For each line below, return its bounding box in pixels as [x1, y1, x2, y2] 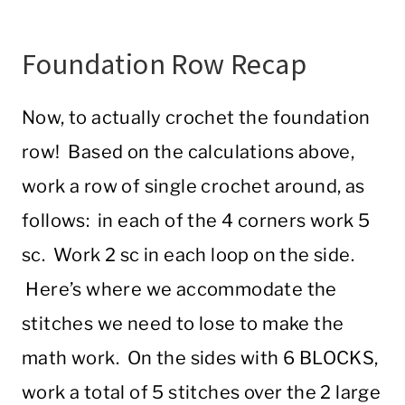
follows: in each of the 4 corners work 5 [22, 210, 371, 232]
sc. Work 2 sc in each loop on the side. [22, 244, 354, 267]
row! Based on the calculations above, [22, 141, 355, 164]
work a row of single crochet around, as [22, 175, 365, 198]
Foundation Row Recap [22, 46, 306, 83]
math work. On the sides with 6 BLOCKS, [22, 347, 379, 370]
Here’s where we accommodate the [22, 278, 337, 301]
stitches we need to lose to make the [22, 313, 344, 335]
